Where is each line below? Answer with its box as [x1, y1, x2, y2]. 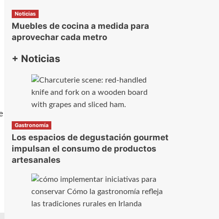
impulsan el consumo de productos [11, 144, 156, 154]
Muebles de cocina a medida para [11, 21, 149, 31]
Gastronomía [14, 122, 48, 129]
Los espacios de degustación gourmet [11, 132, 169, 143]
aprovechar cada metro [11, 32, 107, 42]
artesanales [11, 155, 61, 165]
